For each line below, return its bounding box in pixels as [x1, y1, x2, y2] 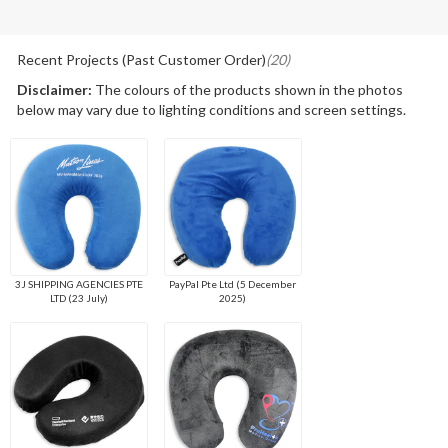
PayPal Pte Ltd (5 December [169, 278, 297, 291]
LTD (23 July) [49, 292, 108, 305]
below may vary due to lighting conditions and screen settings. [16, 101, 406, 119]
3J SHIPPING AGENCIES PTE [14, 278, 143, 291]
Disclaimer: [16, 81, 92, 99]
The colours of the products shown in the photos [91, 81, 403, 99]
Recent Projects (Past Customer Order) [16, 51, 266, 69]
